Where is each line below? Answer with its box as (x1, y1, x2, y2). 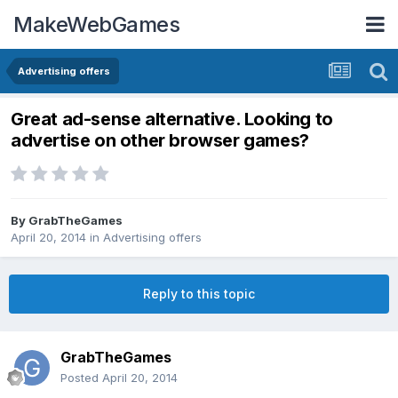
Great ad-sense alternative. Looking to (11, 108, 333, 131)
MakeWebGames (13, 11, 179, 37)
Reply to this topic (143, 286, 255, 302)
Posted (60, 370, 102, 386)
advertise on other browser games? (11, 130, 309, 152)
